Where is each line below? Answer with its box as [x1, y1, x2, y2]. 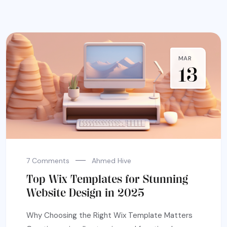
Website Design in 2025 [26, 185, 144, 200]
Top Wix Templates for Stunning [26, 172, 188, 186]
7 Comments [26, 156, 69, 165]
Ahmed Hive [92, 156, 131, 165]
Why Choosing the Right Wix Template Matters [26, 210, 193, 220]
